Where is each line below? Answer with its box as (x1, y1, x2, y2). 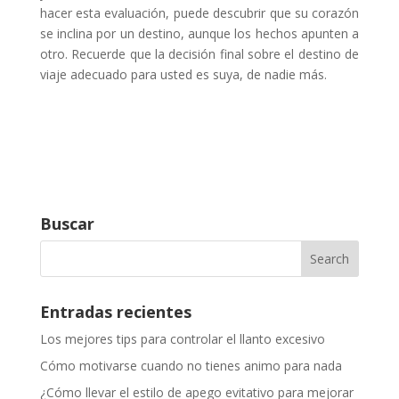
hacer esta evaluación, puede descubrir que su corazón (39, 4, 360, 22)
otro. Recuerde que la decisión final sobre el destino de (39, 45, 360, 63)
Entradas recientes (39, 300, 191, 322)
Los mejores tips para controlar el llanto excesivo (39, 330, 325, 347)
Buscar (39, 213, 94, 235)
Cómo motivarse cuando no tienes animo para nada (39, 356, 342, 374)
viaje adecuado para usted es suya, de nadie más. (39, 66, 327, 84)
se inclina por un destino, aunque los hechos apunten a (39, 25, 360, 43)
